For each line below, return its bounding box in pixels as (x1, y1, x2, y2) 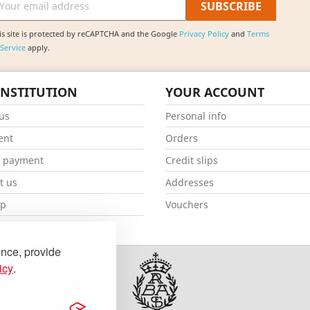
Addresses (165, 176, 214, 190)
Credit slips (165, 154, 218, 167)
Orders (165, 131, 198, 145)
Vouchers (165, 198, 208, 212)
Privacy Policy (179, 28, 229, 39)
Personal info (165, 109, 226, 123)
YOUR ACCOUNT (165, 84, 264, 101)
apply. (25, 42, 50, 53)
